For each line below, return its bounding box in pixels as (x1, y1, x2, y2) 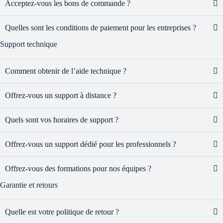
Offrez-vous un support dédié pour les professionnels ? (5, 140, 176, 149)
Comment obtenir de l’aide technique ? (5, 67, 126, 76)
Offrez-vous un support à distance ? (5, 91, 116, 100)
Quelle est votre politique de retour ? (5, 208, 119, 217)
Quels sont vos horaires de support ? (5, 115, 118, 124)
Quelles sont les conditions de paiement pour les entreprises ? (5, 23, 196, 32)
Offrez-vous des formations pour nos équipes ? (5, 164, 151, 173)
